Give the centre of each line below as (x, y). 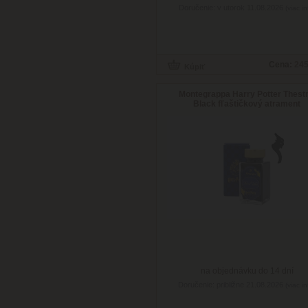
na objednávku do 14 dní (247, 271)
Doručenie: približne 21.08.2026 (232, 285)
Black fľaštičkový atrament (247, 104)
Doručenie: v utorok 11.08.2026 (232, 8)
